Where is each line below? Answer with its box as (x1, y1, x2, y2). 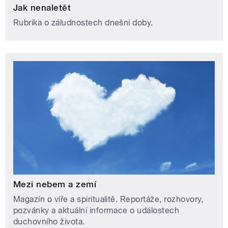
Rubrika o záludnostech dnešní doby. (13, 17, 153, 27)
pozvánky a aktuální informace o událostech (13, 206, 180, 216)
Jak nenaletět (13, 2, 71, 13)
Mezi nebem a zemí (13, 179, 97, 190)
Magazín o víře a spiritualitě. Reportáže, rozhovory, (13, 194, 204, 205)
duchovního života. (13, 217, 85, 227)
